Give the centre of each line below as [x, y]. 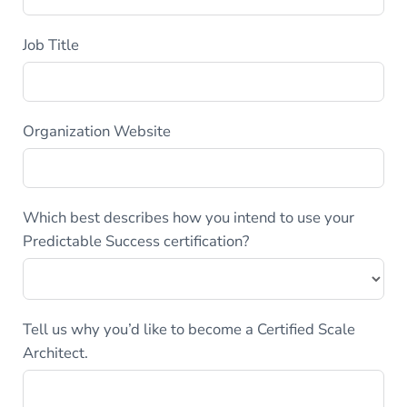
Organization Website [97, 131]
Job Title [51, 45]
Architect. [55, 352]
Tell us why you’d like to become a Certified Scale [189, 329]
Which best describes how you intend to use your [189, 217]
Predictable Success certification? [136, 241]
